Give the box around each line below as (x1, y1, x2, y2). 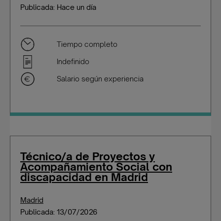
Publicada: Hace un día (20, 3, 96, 11)
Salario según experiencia (57, 74, 144, 83)
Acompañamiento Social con (20, 160, 172, 173)
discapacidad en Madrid (20, 170, 148, 184)
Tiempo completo (57, 40, 117, 48)
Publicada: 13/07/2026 (20, 208, 97, 216)
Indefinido (57, 57, 89, 66)
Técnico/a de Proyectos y (20, 149, 155, 163)
